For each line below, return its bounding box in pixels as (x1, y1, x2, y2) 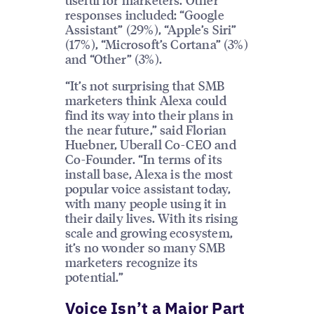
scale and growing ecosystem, (64, 224, 233, 241)
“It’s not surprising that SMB (64, 77, 226, 94)
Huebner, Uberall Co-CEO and (64, 136, 236, 153)
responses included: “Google (64, 6, 224, 23)
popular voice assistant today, (64, 180, 231, 197)
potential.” (64, 268, 123, 285)
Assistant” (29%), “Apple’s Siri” (64, 21, 237, 38)
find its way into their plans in (64, 107, 234, 123)
